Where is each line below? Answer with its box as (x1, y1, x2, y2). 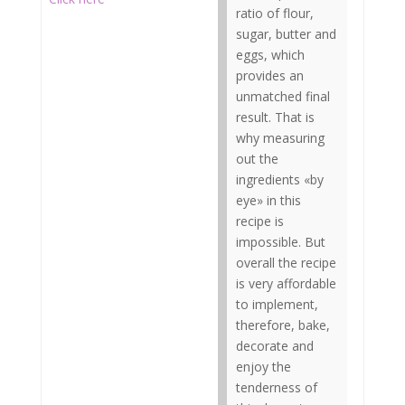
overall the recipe (236, 254, 336, 271)
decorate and (236, 337, 314, 354)
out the (236, 150, 278, 167)
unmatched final (236, 88, 330, 105)
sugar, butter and (236, 25, 336, 42)
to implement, (236, 296, 318, 313)
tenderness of (236, 379, 317, 396)
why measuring (236, 129, 325, 146)
